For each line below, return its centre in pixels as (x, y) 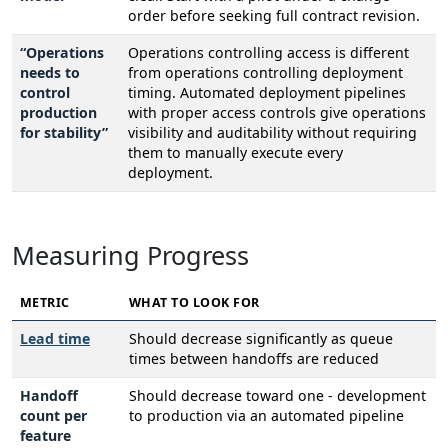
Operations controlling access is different (268, 53)
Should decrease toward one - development (277, 396)
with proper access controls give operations (277, 113)
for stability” (64, 133)
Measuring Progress (130, 255)
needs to (50, 73)
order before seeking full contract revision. (274, 16)
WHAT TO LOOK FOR (194, 303)
